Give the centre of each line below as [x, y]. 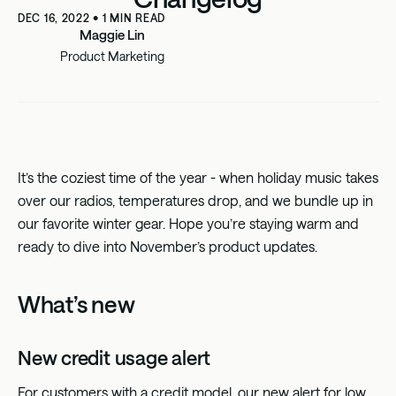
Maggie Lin [112, 35]
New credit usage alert [116, 357]
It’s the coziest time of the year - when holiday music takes [198, 177]
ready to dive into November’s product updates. [169, 246]
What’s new [79, 303]
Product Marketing [112, 57]
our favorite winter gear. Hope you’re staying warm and [188, 223]
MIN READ [136, 17]
